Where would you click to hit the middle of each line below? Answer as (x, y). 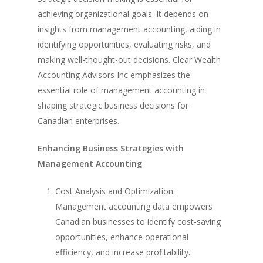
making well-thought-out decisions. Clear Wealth (129, 60)
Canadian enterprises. (79, 121)
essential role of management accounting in (122, 90)
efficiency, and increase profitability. (123, 252)
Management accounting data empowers (134, 207)
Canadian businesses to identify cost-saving (138, 222)
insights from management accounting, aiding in (129, 29)
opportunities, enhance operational (122, 237)
